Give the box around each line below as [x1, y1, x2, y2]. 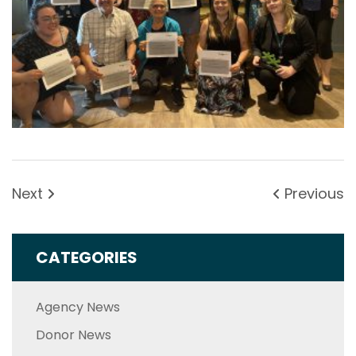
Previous [281, 184, 344, 204]
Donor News [36, 326, 111, 345]
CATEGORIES [36, 246, 137, 269]
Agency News [36, 298, 120, 317]
